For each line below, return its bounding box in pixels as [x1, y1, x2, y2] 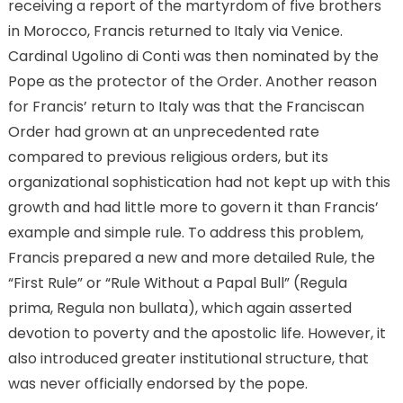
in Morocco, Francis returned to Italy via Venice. [7, 21, 343, 42]
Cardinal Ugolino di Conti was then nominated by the [7, 46, 379, 67]
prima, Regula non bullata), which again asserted [7, 298, 352, 319]
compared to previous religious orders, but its [7, 147, 328, 168]
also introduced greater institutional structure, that [7, 348, 369, 370]
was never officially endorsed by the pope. [7, 373, 308, 395]
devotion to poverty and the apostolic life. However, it [7, 323, 386, 345]
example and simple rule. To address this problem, [7, 222, 363, 244]
